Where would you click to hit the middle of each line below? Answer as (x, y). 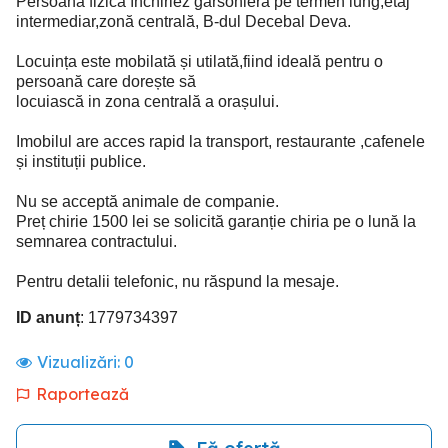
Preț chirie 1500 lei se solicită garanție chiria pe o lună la (216, 221)
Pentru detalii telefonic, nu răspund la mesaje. (177, 281)
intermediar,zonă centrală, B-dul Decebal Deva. (183, 21)
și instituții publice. (81, 161)
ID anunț (48, 317)
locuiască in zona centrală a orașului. (147, 101)
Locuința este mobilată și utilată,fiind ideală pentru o (199, 61)
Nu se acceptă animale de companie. (147, 201)
